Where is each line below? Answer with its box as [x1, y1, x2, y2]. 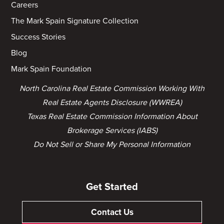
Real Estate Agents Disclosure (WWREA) [42, 97, 182, 107]
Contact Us [90, 206, 133, 217]
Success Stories [11, 31, 66, 42]
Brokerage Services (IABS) [66, 125, 157, 135]
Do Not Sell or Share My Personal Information [33, 139, 190, 149]
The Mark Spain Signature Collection [11, 15, 139, 26]
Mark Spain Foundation [11, 63, 92, 74]
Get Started [86, 181, 138, 193]
